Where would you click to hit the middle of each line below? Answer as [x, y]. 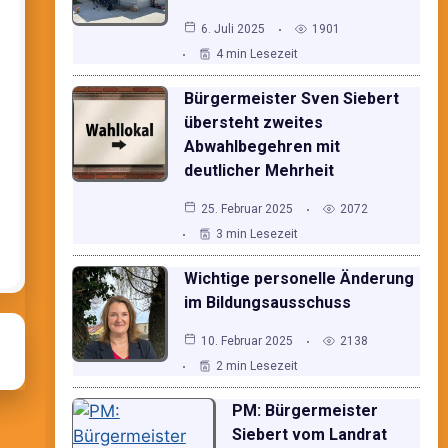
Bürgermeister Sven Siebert [291, 98]
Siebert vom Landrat [309, 434]
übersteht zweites [253, 122]
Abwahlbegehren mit [261, 146]
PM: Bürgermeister [304, 410]
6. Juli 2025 [232, 28]
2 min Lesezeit [256, 365]
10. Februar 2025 [246, 340]
